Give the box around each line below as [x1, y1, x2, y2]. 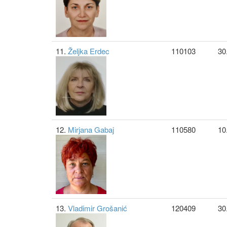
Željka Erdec [68, 46, 109, 56]
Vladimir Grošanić [68, 203, 127, 213]
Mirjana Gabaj [68, 124, 114, 135]
